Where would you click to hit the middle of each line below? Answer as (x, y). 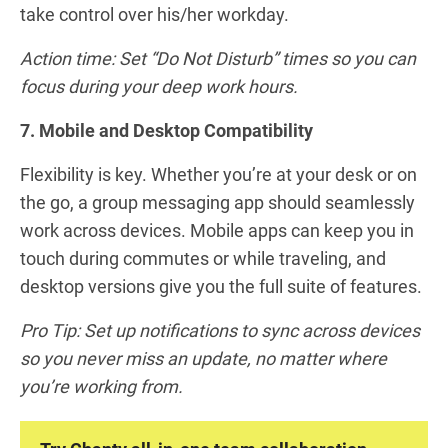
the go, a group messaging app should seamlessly (217, 202)
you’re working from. (101, 386)
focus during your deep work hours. (159, 86)
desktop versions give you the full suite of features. (221, 286)
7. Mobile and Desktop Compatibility (166, 130)
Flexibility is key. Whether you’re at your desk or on (218, 174)
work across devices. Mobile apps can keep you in (217, 230)
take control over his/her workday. (154, 14)
